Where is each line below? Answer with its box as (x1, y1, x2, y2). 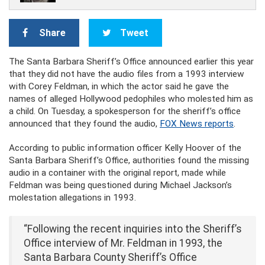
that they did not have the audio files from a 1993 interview (9, 69, 244, 79)
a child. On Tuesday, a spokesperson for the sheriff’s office (9, 106, 241, 117)
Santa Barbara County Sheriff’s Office (24, 251, 197, 263)
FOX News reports (160, 118, 234, 129)
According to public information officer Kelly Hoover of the (9, 143, 241, 153)
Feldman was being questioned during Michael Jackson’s (9, 180, 232, 190)
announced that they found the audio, (9, 118, 160, 129)
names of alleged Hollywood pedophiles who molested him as (9, 93, 253, 104)
